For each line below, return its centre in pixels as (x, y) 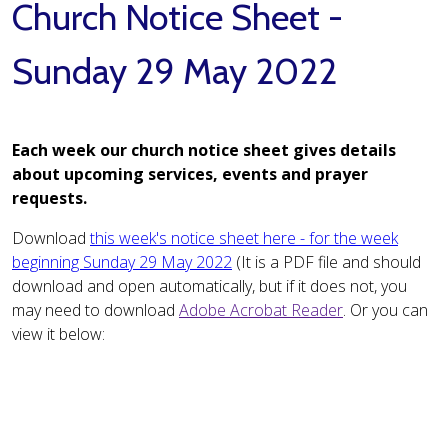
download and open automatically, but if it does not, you (209, 286)
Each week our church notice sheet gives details (204, 150)
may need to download (95, 310)
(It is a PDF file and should (326, 262)
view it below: (58, 334)
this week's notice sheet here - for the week (244, 238)
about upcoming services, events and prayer (190, 174)
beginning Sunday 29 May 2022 (122, 262)
